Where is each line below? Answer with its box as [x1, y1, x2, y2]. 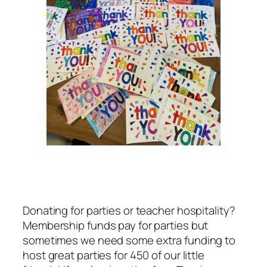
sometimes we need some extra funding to [23, 232, 236, 249]
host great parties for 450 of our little [23, 247, 204, 263]
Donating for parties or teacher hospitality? [23, 203, 235, 219]
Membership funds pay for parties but [23, 218, 209, 234]
